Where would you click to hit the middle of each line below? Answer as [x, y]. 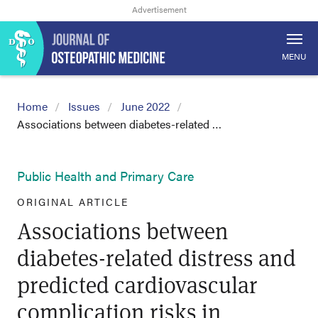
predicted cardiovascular [137, 284]
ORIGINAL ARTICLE [73, 202]
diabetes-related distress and [157, 257]
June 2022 [145, 106]
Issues [84, 106]
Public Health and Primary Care [105, 176]
